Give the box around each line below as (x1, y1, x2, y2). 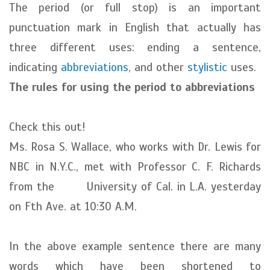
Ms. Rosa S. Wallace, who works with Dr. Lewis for (9, 140, 261, 154)
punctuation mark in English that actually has (9, 20, 261, 34)
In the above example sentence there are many (9, 239, 261, 253)
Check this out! (9, 120, 86, 134)
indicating (9, 60, 61, 74)
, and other (128, 60, 187, 74)
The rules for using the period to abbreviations (9, 80, 255, 94)
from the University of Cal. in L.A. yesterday (9, 180, 261, 193)
